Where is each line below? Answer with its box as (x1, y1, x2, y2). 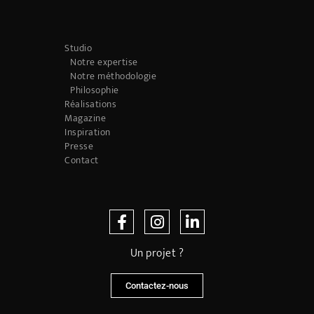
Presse (64, 138, 93, 155)
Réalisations (64, 96, 116, 113)
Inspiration (64, 124, 111, 141)
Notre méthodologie (70, 68, 156, 85)
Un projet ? (130, 244, 184, 264)
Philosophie (70, 82, 119, 99)
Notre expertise (70, 54, 138, 71)
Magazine (64, 110, 106, 127)
